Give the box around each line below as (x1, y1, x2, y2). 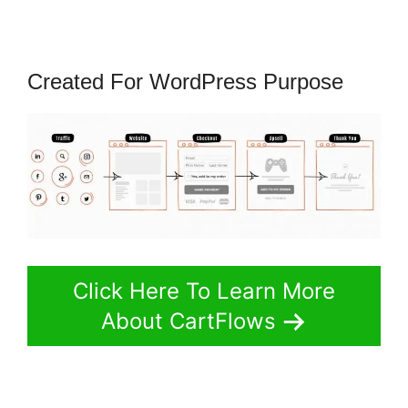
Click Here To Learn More (73, 278, 335, 305)
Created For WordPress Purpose (27, 69, 343, 95)
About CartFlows (101, 308, 276, 335)
